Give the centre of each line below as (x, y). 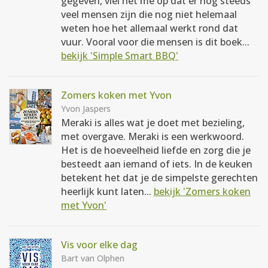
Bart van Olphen (93, 258)
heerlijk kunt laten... (107, 191)
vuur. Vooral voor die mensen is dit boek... (155, 42)
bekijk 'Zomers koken (202, 191)
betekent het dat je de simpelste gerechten (159, 178)
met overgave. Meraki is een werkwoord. (153, 136)
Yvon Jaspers (86, 109)
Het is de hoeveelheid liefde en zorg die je (156, 150)
